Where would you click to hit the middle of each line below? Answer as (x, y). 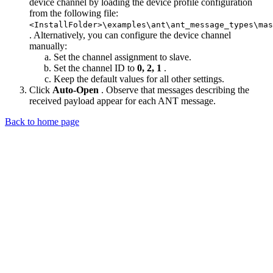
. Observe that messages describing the (175, 90)
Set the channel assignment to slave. (122, 57)
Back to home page (42, 122)
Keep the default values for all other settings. (139, 79)
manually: (48, 46)
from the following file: (74, 13)
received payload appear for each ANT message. (122, 101)
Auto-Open (77, 90)
